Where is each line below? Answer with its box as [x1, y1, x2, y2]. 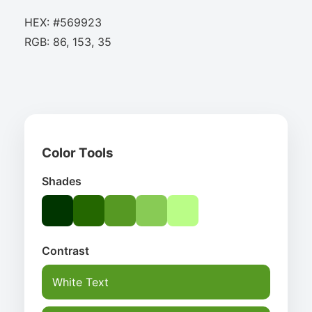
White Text [52, 274, 109, 289]
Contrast [42, 243, 89, 258]
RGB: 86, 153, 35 [24, 35, 111, 49]
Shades [42, 173, 81, 188]
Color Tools [42, 145, 114, 162]
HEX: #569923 [24, 15, 102, 30]
